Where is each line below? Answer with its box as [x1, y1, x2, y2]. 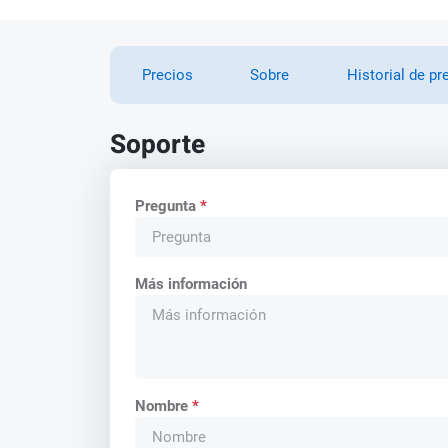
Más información [135, 274, 248, 293]
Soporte [109, 125, 205, 165]
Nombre [135, 396, 193, 415]
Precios [141, 65, 193, 84]
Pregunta [135, 196, 201, 215]
